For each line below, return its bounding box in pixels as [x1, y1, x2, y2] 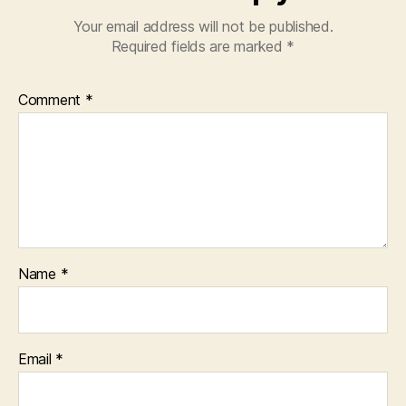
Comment [18, 90, 85, 109]
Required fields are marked [111, 36, 287, 55]
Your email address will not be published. [72, 16, 333, 35]
